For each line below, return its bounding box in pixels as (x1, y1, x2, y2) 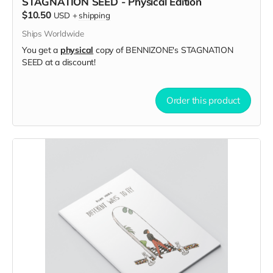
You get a (22, 44, 60, 55)
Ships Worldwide (22, 28, 84, 38)
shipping (79, 10, 110, 20)
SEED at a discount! (22, 56, 96, 68)
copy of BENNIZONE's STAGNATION (93, 44, 233, 55)
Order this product (166, 94, 240, 106)
